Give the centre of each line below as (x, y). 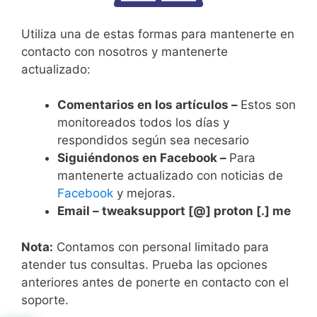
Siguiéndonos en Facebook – (143, 158)
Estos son (268, 105)
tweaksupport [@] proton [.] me (196, 211)
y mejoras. (144, 193)
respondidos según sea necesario (153, 140)
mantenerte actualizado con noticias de (170, 175)
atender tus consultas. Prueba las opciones (144, 264)
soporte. (45, 300)
